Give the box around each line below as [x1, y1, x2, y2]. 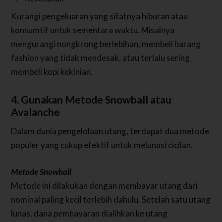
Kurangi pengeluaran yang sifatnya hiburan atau [11, 11, 188, 22]
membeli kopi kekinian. [11, 66, 93, 77]
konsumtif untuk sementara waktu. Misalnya [11, 25, 175, 36]
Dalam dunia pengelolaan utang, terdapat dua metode [11, 126, 210, 137]
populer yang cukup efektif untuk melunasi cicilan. [11, 140, 193, 151]
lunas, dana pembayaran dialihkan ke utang [11, 208, 168, 219]
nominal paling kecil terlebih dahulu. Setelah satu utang [11, 194, 211, 205]
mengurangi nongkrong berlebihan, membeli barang [11, 39, 201, 50]
